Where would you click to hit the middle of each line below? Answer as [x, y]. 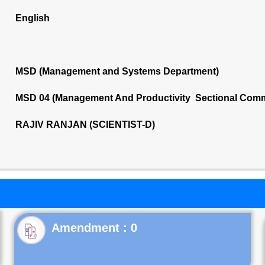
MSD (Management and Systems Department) [117, 71]
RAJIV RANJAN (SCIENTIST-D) [85, 125]
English [32, 18]
